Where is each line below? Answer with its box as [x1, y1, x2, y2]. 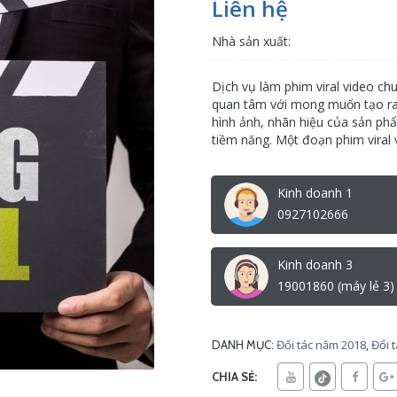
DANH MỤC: [212, 338, 274, 352]
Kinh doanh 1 [277, 184, 353, 201]
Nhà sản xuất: [212, 33, 291, 50]
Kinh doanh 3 [277, 256, 353, 273]
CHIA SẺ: [212, 370, 257, 384]
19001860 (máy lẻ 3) [277, 277, 394, 294]
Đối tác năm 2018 [276, 337, 366, 353]
